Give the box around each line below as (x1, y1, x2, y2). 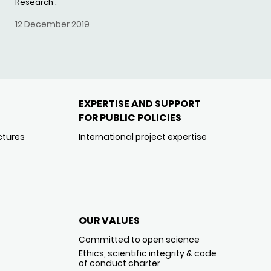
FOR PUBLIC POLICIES (78, 111, 181, 125)
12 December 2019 (15, 18, 90, 30)
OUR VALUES (78, 214, 140, 227)
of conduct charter (78, 257, 160, 269)
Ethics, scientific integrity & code (78, 247, 217, 260)
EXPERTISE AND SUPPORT (78, 97, 201, 111)
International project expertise (78, 131, 207, 143)
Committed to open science (78, 233, 200, 246)
